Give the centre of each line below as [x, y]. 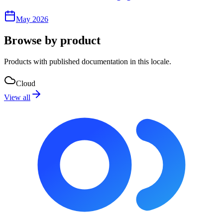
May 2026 [32, 19]
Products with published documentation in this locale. [88, 62]
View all [17, 98]
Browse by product [52, 41]
